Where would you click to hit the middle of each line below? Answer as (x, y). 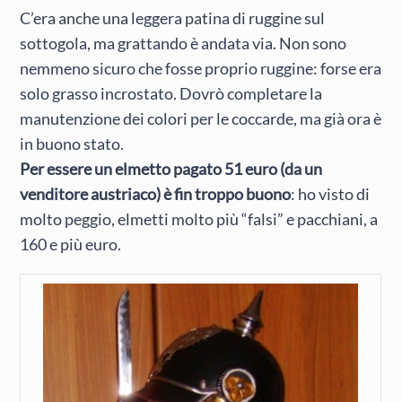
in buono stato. (72, 144)
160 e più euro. (71, 245)
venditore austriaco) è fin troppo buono (156, 194)
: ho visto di (331, 194)
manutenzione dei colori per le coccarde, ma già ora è (201, 119)
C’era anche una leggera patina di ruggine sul (173, 18)
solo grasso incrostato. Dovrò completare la (171, 94)
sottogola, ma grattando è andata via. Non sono (184, 44)
